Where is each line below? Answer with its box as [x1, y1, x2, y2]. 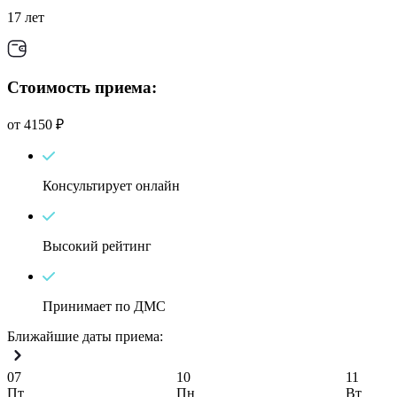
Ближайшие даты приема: [7, 328, 163, 344]
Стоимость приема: [7, 77, 157, 97]
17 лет [7, 10, 44, 26]
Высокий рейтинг [43, 237, 152, 253]
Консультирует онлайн [43, 177, 180, 193]
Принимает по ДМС [43, 298, 166, 314]
